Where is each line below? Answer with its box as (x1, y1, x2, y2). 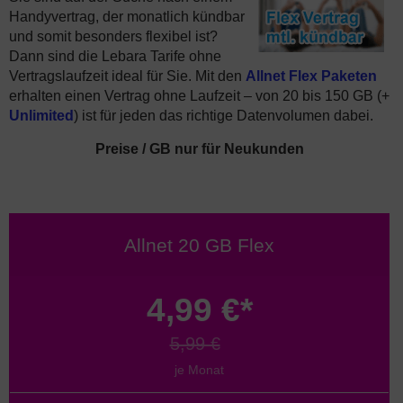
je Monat (175, 363, 224, 377)
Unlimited (9, 108, 74, 123)
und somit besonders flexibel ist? (9, 29, 218, 44)
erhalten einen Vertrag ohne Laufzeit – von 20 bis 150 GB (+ (9, 88, 390, 103)
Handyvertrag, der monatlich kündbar (9, 9, 245, 24)
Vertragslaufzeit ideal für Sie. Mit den (9, 68, 246, 84)
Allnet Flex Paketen (246, 68, 377, 84)
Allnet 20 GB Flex (124, 235, 274, 255)
